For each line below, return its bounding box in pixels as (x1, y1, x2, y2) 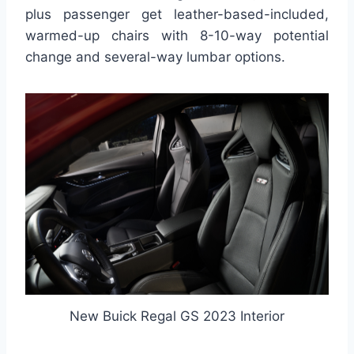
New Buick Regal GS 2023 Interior (70, 308, 284, 325)
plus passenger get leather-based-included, (25, 6, 329, 22)
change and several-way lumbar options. (25, 48, 285, 65)
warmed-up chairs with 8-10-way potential (25, 27, 329, 43)
